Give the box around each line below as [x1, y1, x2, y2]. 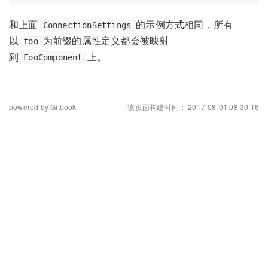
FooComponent [23, 53, 83, 63]
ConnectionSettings [42, 20, 132, 31]
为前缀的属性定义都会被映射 [42, 33, 169, 48]
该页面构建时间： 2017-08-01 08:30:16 [127, 102, 259, 112]
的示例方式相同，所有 [136, 17, 233, 32]
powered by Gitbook [9, 102, 77, 112]
